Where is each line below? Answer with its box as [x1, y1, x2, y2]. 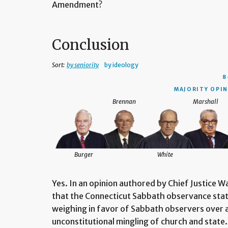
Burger [74, 151, 93, 159]
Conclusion [52, 36, 130, 54]
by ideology [104, 61, 139, 69]
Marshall [193, 98, 219, 106]
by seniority [67, 61, 99, 69]
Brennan [112, 98, 136, 106]
